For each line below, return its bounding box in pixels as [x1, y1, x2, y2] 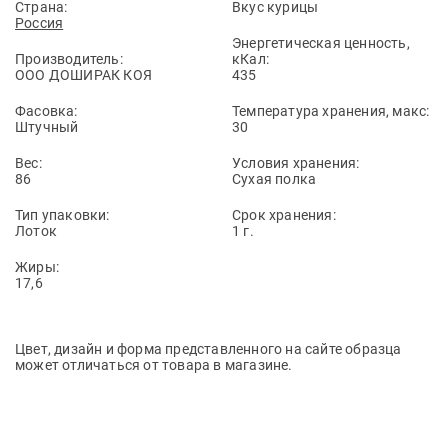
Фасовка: [15, 103, 78, 119]
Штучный [15, 119, 79, 135]
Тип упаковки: [15, 207, 110, 223]
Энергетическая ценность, [232, 35, 410, 51]
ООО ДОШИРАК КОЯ [15, 67, 152, 83]
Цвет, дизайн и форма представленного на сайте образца [15, 341, 402, 357]
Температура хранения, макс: [232, 103, 430, 119]
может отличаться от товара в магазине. [15, 357, 293, 373]
